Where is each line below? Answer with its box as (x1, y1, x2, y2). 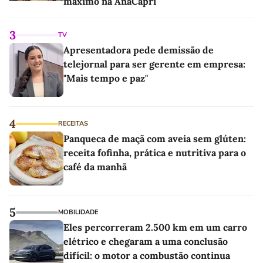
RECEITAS (58, 119, 88, 128)
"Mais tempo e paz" (63, 72, 148, 84)
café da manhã (63, 160, 127, 173)
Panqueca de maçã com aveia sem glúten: (63, 132, 246, 144)
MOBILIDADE (58, 207, 98, 217)
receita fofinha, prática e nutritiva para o (63, 146, 246, 159)
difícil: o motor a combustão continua (63, 249, 230, 261)
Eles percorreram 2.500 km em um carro (63, 221, 247, 233)
